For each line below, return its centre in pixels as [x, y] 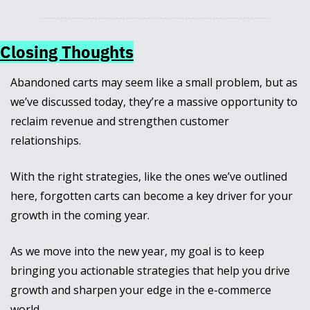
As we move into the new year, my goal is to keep [137, 252]
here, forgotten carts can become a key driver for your [152, 196]
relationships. [47, 141]
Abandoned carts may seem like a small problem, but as [154, 83]
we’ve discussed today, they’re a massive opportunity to [154, 102]
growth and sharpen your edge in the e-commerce [141, 290]
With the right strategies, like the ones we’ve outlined [149, 177]
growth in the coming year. [80, 216]
